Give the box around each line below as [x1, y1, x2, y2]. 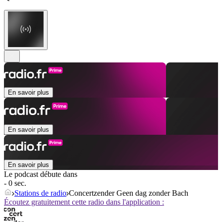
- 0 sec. [4, 179, 26, 188]
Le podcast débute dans [4, 170, 77, 179]
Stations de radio [14, 189, 66, 198]
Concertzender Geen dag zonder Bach [69, 189, 188, 198]
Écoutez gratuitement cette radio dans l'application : [4, 198, 164, 207]
